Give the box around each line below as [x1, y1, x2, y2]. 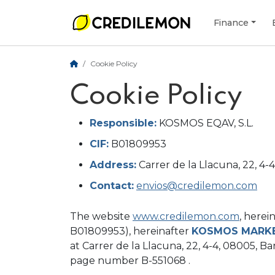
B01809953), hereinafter [70, 225, 192, 237]
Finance [214, 17, 249, 28]
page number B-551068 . [70, 255, 190, 266]
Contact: [90, 180, 134, 192]
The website [70, 211, 133, 222]
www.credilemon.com [133, 211, 239, 222]
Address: [90, 159, 136, 171]
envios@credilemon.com [136, 180, 257, 192]
